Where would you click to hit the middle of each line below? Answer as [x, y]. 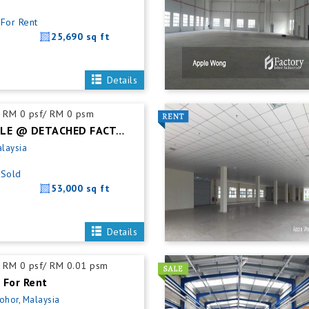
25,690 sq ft [81, 37]
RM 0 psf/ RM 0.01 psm [56, 266]
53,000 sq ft [81, 188]
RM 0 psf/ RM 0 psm [49, 114]
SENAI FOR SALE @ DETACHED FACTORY [120, 131]
